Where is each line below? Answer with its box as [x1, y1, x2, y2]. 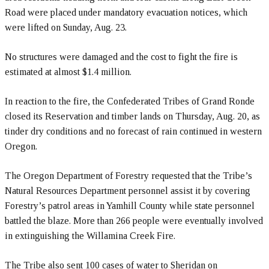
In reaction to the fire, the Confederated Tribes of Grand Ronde [5, 96, 255, 106]
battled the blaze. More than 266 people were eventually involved [5, 216, 263, 226]
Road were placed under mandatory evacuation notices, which [5, 7, 247, 17]
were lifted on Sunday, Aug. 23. [5, 22, 127, 32]
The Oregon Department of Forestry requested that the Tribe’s [5, 171, 252, 181]
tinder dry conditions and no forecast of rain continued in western [5, 126, 262, 136]
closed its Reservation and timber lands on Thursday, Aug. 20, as [5, 111, 260, 121]
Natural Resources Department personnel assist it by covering [5, 186, 250, 196]
